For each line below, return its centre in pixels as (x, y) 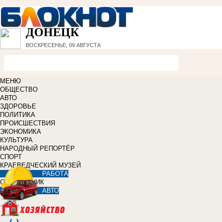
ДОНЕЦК (52, 32)
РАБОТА (55, 174)
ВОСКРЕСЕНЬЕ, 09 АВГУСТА (63, 45)
